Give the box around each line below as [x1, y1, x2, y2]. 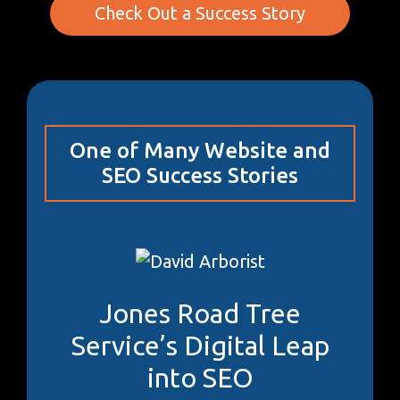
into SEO [146, 362, 254, 394]
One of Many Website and [70, 138, 330, 163]
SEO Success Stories [102, 163, 298, 188]
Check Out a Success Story [95, 3, 305, 24]
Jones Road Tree [99, 298, 301, 329]
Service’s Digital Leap [71, 330, 329, 362]
